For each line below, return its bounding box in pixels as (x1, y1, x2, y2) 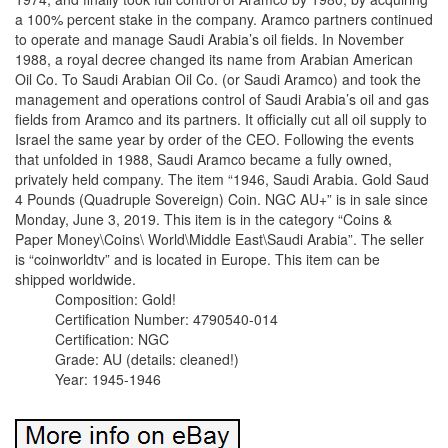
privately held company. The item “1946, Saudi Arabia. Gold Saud (15, 169, 429, 190)
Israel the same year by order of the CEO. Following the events (15, 129, 414, 150)
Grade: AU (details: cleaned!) (55, 349, 239, 370)
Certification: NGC (55, 329, 169, 350)
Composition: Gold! (55, 289, 176, 310)
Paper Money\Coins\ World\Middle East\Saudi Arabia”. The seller (15, 229, 424, 250)
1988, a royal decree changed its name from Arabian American (15, 49, 413, 70)
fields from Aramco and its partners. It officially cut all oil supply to (15, 109, 427, 130)
